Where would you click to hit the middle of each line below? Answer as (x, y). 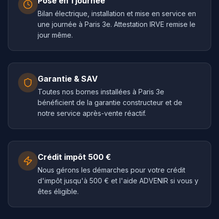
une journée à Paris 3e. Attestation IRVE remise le (117, 24)
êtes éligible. (58, 191)
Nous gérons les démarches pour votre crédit (111, 170)
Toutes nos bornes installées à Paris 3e (101, 92)
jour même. (55, 35)
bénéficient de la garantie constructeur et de (110, 102)
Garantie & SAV (68, 79)
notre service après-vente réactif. (92, 113)
